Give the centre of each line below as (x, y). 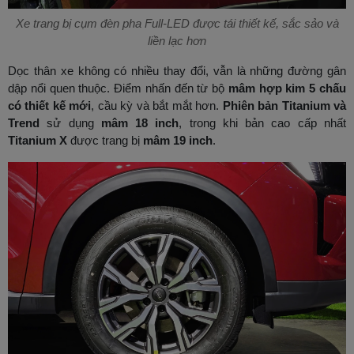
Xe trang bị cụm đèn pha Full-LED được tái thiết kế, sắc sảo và (177, 24)
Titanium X (38, 141)
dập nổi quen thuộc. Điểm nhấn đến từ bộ (118, 88)
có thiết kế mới (50, 106)
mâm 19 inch (178, 141)
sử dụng (70, 123)
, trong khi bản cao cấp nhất (263, 123)
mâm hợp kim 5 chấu (287, 88)
